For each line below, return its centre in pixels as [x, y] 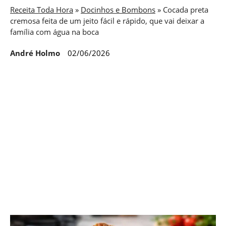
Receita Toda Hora [42, 10]
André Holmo [35, 53]
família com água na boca [54, 32]
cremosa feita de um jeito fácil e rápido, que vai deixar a [107, 21]
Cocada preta [186, 10]
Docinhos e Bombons [118, 10]
